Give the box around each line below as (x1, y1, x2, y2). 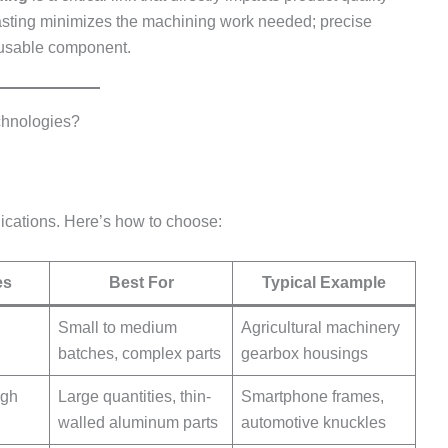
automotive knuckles (241, 413, 386, 431)
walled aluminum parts (58, 413, 218, 431)
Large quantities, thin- (58, 387, 211, 405)
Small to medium (58, 318, 177, 336)
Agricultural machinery (241, 318, 400, 336)
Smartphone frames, (241, 387, 384, 405)
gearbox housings (241, 344, 368, 362)
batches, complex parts (58, 344, 221, 362)
